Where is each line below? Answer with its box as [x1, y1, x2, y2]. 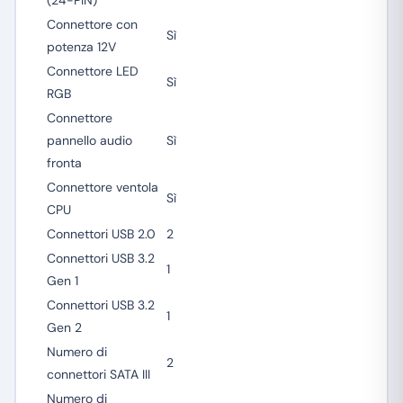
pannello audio [46, 132, 132, 148]
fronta [46, 155, 82, 171]
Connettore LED [46, 63, 139, 79]
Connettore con [46, 16, 138, 32]
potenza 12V [46, 39, 116, 55]
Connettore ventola [46, 179, 158, 195]
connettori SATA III [46, 366, 150, 382]
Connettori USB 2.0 [46, 226, 156, 242]
